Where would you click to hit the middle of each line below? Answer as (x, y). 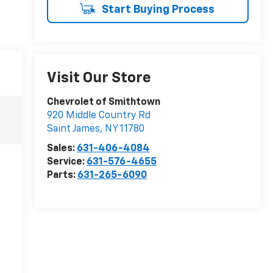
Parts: (62, 176)
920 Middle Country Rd (98, 116)
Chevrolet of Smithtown (103, 103)
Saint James (73, 129)
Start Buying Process (157, 9)
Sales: (62, 149)
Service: (66, 162)
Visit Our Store (99, 78)
